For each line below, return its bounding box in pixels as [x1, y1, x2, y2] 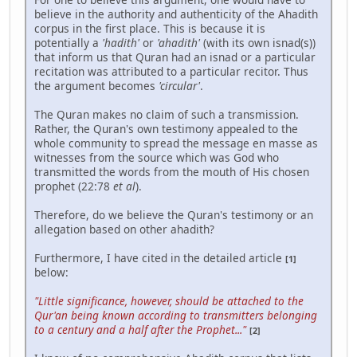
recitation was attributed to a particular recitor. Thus [34, 64, 308, 80]
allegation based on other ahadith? [34, 222, 214, 237]
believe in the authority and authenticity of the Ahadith [34, 6, 318, 22]
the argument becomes [34, 78, 159, 94]
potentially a [34, 35, 102, 51]
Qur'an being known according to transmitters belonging [34, 308, 317, 324]
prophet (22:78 [34, 178, 113, 194]
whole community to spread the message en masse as [34, 135, 318, 151]
